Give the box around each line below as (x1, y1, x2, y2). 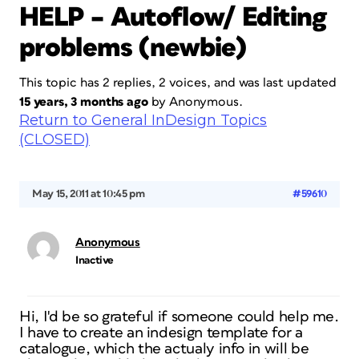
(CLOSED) (19, 131, 90, 148)
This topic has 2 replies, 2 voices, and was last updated (19, 76, 337, 89)
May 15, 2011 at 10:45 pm (32, 188, 145, 200)
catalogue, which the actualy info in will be (19, 341, 309, 357)
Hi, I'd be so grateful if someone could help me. (19, 309, 339, 325)
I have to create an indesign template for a (19, 325, 303, 341)
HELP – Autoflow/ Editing (19, 4, 327, 31)
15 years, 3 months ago (19, 95, 148, 108)
